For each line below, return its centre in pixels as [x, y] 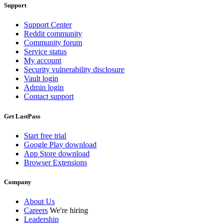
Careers [36, 211]
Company [18, 182]
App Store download [57, 153]
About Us [39, 202]
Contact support [49, 97]
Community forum [53, 43]
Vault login [41, 79]
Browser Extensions [56, 162]
